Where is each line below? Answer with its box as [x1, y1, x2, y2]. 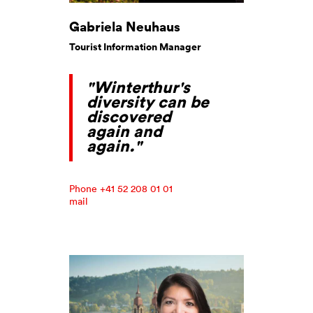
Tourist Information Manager [69, 39, 201, 54]
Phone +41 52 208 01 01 [69, 182, 173, 195]
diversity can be [87, 91, 209, 112]
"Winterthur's [87, 76, 190, 97]
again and [87, 120, 162, 141]
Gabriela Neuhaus [69, 16, 180, 36]
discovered [87, 105, 171, 126]
